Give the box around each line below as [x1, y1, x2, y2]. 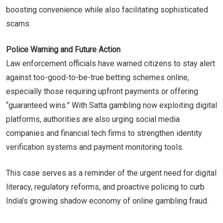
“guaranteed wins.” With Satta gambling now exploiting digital [6, 100, 217, 110]
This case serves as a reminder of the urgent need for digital [6, 168, 217, 178]
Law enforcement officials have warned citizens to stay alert [6, 58, 215, 68]
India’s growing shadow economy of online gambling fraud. [6, 196, 209, 206]
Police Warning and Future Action [6, 44, 120, 54]
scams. [6, 18, 31, 28]
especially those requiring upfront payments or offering [6, 86, 198, 96]
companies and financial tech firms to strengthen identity [6, 128, 202, 138]
